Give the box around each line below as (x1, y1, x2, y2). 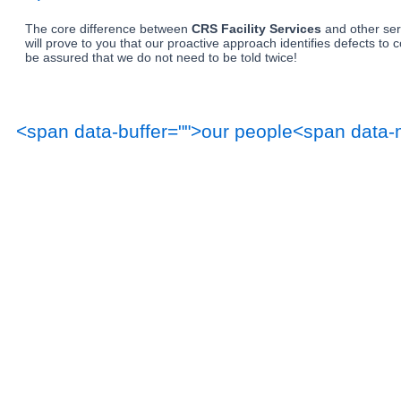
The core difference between (25, 21, 192, 36)
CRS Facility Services (192, 21, 321, 36)
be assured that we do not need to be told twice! (25, 50, 297, 64)
